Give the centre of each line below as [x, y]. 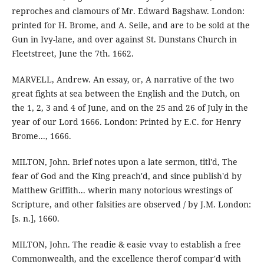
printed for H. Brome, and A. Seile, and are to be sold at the [131, 25]
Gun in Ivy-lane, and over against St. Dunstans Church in [124, 39]
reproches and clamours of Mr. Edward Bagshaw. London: [128, 11]
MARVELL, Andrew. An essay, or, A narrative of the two [123, 79]
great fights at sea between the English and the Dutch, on [126, 93]
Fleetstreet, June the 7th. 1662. [72, 53]
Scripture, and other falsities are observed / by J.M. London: [131, 204]
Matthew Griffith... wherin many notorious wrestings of [122, 190]
